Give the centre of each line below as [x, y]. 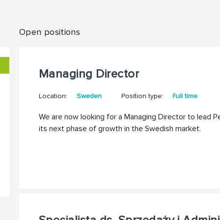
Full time [184, 96]
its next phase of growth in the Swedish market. [120, 129]
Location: [54, 96]
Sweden [89, 96]
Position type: [142, 96]
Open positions [50, 32]
